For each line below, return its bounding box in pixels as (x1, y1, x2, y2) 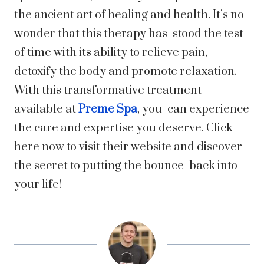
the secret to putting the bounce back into (14, 159, 237, 174)
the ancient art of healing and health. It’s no (14, 8, 244, 23)
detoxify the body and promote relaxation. (14, 64, 237, 80)
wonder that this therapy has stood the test (14, 27, 243, 42)
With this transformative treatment (14, 83, 202, 98)
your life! (14, 177, 61, 193)
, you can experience (137, 102, 249, 117)
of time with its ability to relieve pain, (14, 45, 207, 61)
